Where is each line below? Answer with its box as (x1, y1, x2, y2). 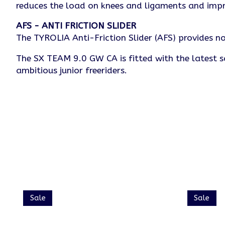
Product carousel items (16, 183, 112, 194)
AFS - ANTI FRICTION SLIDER (16, 21, 136, 32)
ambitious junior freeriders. (16, 65, 127, 76)
